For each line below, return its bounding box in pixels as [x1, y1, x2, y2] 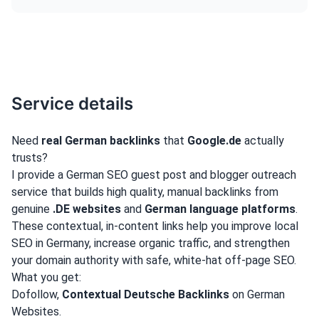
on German [229, 288, 285, 302]
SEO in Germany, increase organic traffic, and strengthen [11, 236, 290, 251]
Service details [11, 93, 133, 115]
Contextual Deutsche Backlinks [62, 288, 229, 302]
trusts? [11, 151, 48, 165]
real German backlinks [41, 134, 160, 148]
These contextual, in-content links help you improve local [11, 219, 298, 234]
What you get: [11, 271, 81, 285]
